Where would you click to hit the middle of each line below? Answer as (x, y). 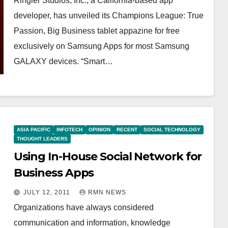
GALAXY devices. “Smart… (63, 61)
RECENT (127, 130)
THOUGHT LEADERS (42, 139)
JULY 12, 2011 (48, 192)
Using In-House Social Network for (108, 156)
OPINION (99, 130)
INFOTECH (69, 130)
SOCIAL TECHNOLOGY (172, 130)
